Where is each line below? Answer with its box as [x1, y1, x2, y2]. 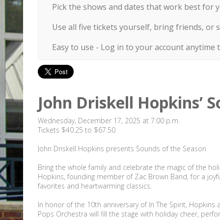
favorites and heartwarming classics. [38, 181, 152, 191]
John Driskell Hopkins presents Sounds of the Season [38, 143, 206, 153]
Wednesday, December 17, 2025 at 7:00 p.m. [38, 115, 180, 125]
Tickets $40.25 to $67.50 [38, 125, 115, 135]
